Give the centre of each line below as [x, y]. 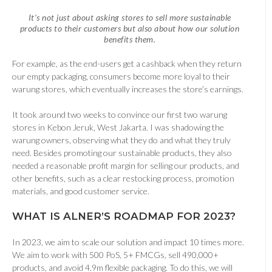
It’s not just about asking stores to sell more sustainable [130, 18]
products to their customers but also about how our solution [130, 29]
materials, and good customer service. [82, 191]
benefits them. [130, 39]
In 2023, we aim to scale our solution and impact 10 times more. [128, 242]
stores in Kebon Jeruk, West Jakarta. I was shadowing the [118, 127]
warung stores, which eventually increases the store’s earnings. [130, 89]
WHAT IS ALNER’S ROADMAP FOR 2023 [121, 216]
